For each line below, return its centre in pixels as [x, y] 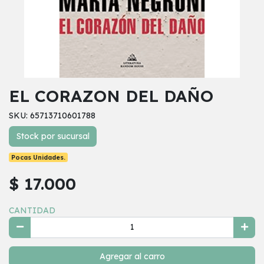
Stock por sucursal [53, 136]
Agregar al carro [132, 256]
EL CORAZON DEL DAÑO [111, 95]
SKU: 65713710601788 [52, 115]
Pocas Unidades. [39, 158]
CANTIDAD [32, 211]
